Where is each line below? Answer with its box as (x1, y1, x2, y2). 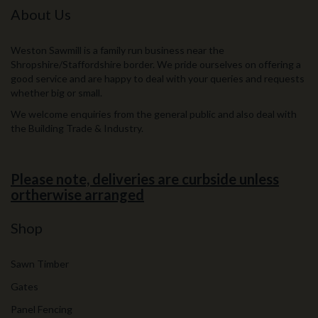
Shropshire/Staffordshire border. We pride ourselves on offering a (11, 58, 301, 70)
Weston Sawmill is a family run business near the (11, 44, 224, 56)
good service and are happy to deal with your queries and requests (11, 72, 305, 84)
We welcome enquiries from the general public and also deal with (11, 108, 297, 120)
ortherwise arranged (11, 186, 144, 203)
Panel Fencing (11, 303, 72, 315)
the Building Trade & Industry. (11, 122, 143, 134)
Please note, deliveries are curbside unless (11, 170, 279, 187)
